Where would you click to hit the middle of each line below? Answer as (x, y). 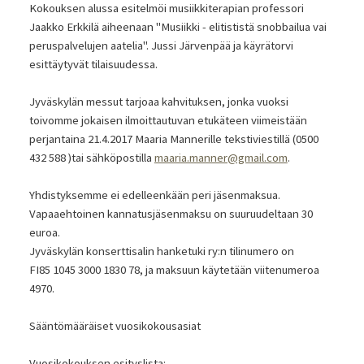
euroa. (45, 233)
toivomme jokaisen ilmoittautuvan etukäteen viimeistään (168, 121)
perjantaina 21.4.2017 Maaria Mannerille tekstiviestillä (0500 (173, 139)
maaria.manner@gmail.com (221, 158)
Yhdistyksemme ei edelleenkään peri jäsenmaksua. (154, 195)
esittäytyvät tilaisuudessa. (94, 65)
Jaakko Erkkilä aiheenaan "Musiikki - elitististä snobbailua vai (178, 27)
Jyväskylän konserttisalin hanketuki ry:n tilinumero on (161, 251)
